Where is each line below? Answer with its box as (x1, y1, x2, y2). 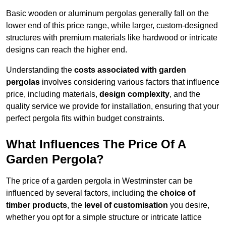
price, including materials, (6, 90, 99, 99)
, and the (169, 90, 200, 99)
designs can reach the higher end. (6, 45, 127, 54)
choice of (160, 189, 195, 198)
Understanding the (6, 66, 74, 75)
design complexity (99, 90, 169, 99)
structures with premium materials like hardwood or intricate (6, 33, 217, 42)
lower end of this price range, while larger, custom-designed (6, 21, 218, 30)
